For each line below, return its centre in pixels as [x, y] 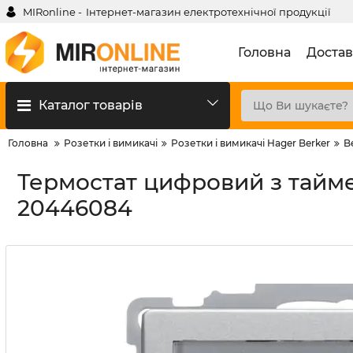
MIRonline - [52, 11]
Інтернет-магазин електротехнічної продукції [208, 11]
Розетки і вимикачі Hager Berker [251, 143]
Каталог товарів [91, 105]
